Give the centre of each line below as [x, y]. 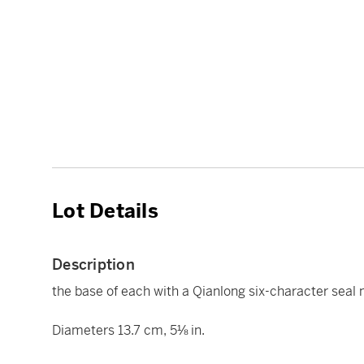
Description [93, 264]
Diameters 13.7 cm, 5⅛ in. [128, 330]
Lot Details [105, 211]
